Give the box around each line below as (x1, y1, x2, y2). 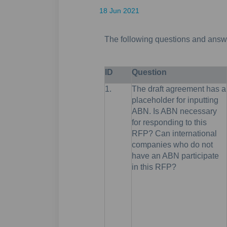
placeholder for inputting (131, 95, 218, 104)
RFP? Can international (131, 129, 217, 138)
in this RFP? (131, 162, 176, 171)
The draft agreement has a (131, 84, 226, 93)
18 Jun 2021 (99, 6, 139, 15)
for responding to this (131, 118, 207, 127)
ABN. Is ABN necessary (131, 106, 217, 116)
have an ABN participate (131, 151, 219, 160)
